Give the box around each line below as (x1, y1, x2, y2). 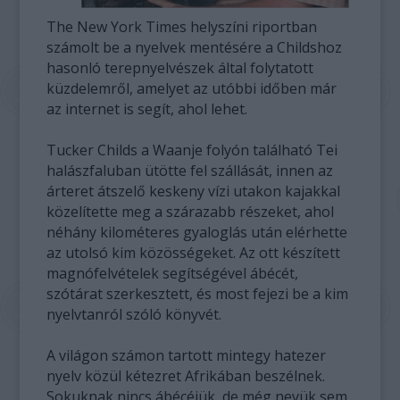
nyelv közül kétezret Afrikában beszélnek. (46, 366, 326, 386)
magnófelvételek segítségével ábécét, (46, 263, 299, 283)
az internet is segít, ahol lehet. (46, 99, 248, 119)
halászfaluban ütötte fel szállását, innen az (46, 161, 334, 180)
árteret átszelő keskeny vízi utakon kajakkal (46, 181, 341, 201)
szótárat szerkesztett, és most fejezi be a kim (46, 284, 349, 304)
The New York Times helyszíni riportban (46, 17, 318, 37)
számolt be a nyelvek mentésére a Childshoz (46, 37, 343, 57)
